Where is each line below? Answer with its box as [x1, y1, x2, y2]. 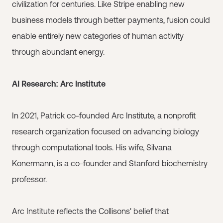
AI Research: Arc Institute [12, 79, 106, 88]
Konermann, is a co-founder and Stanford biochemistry [12, 159, 208, 168]
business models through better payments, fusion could [12, 15, 210, 24]
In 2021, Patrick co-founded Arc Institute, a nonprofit [12, 111, 196, 120]
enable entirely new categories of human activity [12, 31, 184, 40]
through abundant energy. [12, 47, 105, 56]
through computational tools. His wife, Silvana [12, 143, 172, 152]
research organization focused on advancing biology [12, 127, 199, 136]
